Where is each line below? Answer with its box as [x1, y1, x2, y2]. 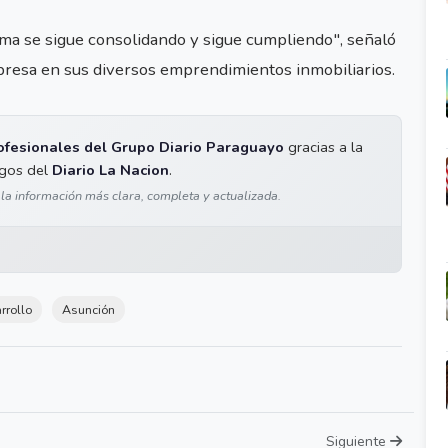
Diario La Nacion [52, 160, 169, 181]
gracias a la [284, 137, 363, 158]
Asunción [62, 301, 115, 319]
